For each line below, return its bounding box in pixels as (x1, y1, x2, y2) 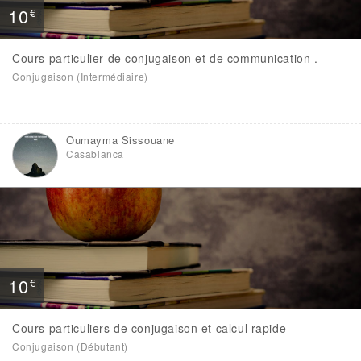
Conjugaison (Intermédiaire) (12, 69, 148, 83)
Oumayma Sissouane (66, 132, 175, 147)
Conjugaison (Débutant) (12, 339, 128, 353)
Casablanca (66, 147, 124, 160)
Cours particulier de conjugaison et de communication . (12, 50, 318, 66)
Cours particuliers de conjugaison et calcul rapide (12, 320, 287, 336)
